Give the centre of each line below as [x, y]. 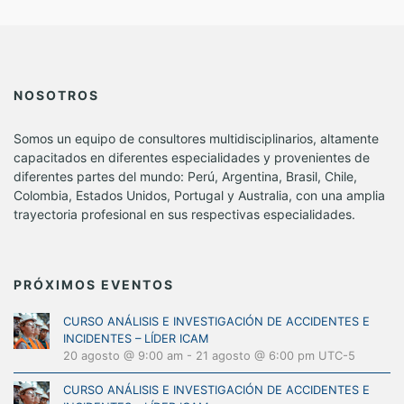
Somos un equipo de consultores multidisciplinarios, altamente [196, 138]
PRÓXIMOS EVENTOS [94, 285]
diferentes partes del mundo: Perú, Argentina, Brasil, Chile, [185, 176]
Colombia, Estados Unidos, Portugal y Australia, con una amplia [199, 195]
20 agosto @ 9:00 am [123, 356]
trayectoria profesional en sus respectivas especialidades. [184, 214]
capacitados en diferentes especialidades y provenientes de [192, 157]
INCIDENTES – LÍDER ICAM [136, 339]
